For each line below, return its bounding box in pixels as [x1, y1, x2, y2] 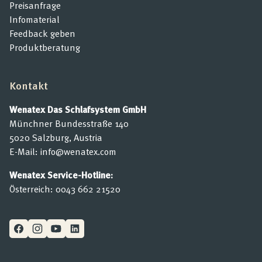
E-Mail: [9, 144, 40, 158]
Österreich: [9, 182, 56, 196]
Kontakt [9, 77, 48, 93]
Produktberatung [9, 40, 80, 54]
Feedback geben [9, 26, 75, 40]
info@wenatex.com [40, 144, 116, 158]
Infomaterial [9, 12, 60, 26]
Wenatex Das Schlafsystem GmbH [9, 102, 146, 116]
